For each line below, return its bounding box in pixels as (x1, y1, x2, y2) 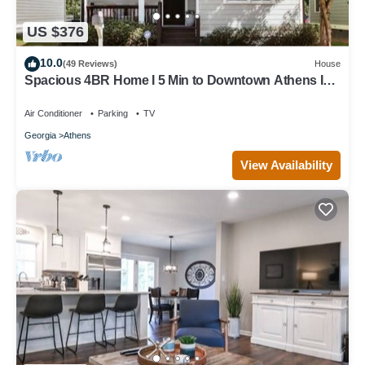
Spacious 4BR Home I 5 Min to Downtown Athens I (24, 73, 323, 87)
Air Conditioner (24, 108, 82, 118)
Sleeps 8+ (24, 87, 83, 102)
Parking (98, 108, 128, 118)
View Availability (240, 157, 332, 172)
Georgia (24, 130, 56, 140)
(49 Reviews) (63, 59, 117, 69)
